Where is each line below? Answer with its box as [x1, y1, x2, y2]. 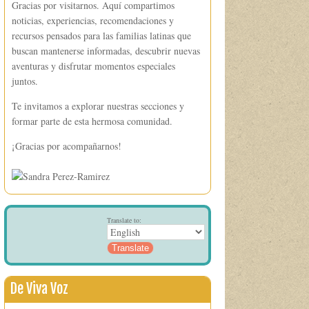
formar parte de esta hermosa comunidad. [12, 114, 172, 128]
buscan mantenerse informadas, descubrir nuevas [12, 44, 200, 57]
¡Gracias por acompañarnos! [12, 139, 121, 152]
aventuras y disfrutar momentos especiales [12, 59, 175, 72]
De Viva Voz [10, 280, 68, 297]
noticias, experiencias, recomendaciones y [12, 14, 174, 27]
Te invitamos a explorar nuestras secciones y [12, 99, 184, 112]
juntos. [12, 74, 38, 88]
